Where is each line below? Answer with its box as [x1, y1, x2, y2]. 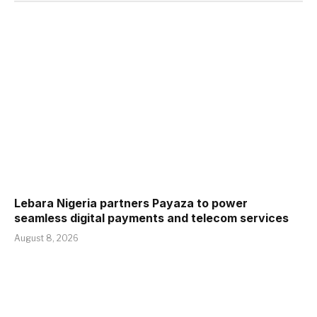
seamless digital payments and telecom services [14, 210, 289, 225]
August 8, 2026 [14, 232, 79, 243]
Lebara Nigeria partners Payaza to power [14, 195, 248, 210]
